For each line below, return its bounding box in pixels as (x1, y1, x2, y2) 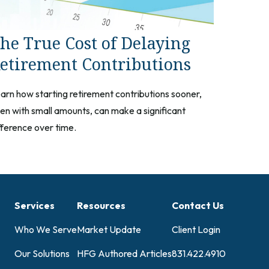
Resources (77, 199, 125, 211)
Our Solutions (14, 247, 70, 259)
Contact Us (172, 199, 224, 211)
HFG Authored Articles (77, 247, 172, 259)
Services (14, 199, 55, 211)
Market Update (77, 223, 141, 235)
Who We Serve (14, 223, 77, 235)
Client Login (172, 223, 220, 235)
